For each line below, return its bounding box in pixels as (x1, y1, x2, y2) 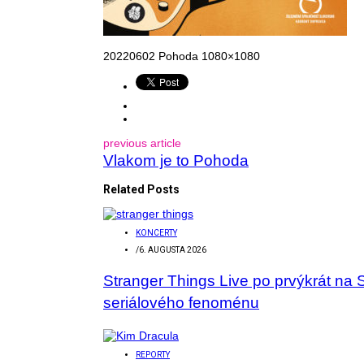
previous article (103, 136, 181, 149)
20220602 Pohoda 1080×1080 (103, 49, 260, 63)
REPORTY (136, 349, 170, 359)
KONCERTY (136, 227, 177, 237)
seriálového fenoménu (103, 293, 259, 311)
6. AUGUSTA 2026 (139, 245, 206, 254)
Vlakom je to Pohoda (103, 151, 249, 169)
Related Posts (103, 182, 180, 196)
